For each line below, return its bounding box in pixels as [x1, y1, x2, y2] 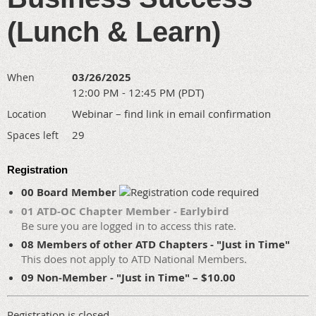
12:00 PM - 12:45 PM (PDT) [72, 85, 204, 99]
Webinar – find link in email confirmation [72, 107, 271, 121]
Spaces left [7, 128, 59, 142]
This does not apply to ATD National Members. [21, 252, 247, 266]
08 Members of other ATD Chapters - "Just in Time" [21, 237, 290, 252]
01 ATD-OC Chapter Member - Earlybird [21, 204, 229, 219]
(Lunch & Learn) [7, 16, 221, 47]
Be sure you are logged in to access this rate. [21, 219, 236, 233]
